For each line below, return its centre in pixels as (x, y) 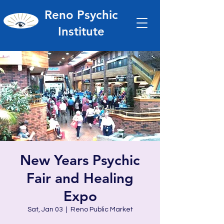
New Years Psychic (80, 160)
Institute (81, 31)
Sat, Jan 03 (45, 209)
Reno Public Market (101, 209)
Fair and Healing (80, 178)
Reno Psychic (81, 15)
